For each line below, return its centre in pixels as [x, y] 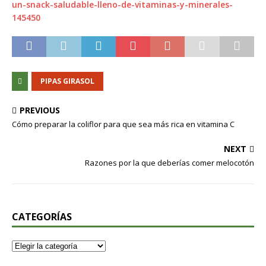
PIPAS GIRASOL [67, 81]
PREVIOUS [40, 110]
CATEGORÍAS [42, 217]
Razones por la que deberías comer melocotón [170, 163]
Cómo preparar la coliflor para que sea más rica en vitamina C [123, 124]
